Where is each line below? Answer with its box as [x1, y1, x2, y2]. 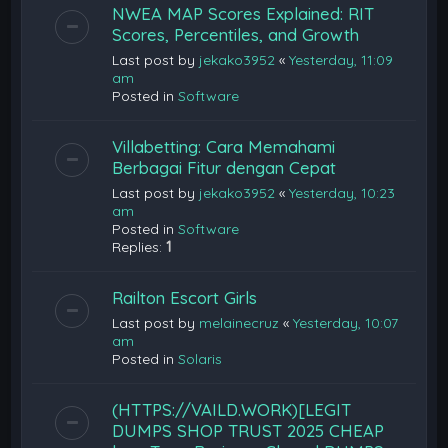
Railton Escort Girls [112, 286, 258, 308]
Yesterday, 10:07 [293, 313, 399, 332]
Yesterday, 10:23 [289, 183, 396, 202]
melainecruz [199, 313, 280, 332]
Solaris [178, 349, 223, 368]
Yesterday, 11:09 [289, 50, 394, 69]
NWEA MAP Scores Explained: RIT [112, 2, 375, 24]
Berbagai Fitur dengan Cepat [112, 156, 337, 178]
